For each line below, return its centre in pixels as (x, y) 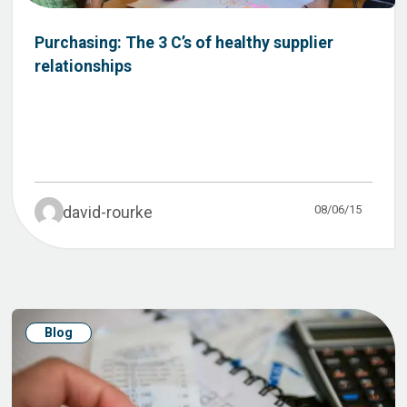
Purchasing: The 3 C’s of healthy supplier (184, 43)
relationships (83, 66)
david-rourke (108, 213)
